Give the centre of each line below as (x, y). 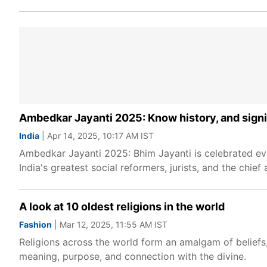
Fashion (35, 224)
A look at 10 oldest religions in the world (122, 207)
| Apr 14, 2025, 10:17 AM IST (97, 136)
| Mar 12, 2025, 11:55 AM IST (110, 224)
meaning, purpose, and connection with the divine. (133, 256)
